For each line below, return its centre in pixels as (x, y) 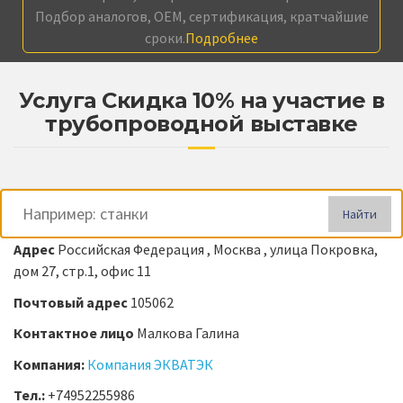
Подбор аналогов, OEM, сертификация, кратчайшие (201, 17)
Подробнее (222, 38)
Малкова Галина (188, 333)
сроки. (165, 38)
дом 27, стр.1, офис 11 (82, 271)
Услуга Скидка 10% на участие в (201, 101)
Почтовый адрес (72, 302)
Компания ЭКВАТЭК (150, 364)
